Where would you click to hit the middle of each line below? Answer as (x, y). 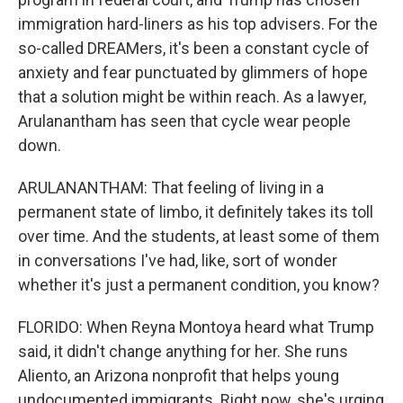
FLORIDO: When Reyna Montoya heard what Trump (196, 327)
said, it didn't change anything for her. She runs (183, 351)
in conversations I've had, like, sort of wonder (178, 260)
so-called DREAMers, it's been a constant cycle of (194, 48)
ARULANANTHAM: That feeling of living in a (171, 188)
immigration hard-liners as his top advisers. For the (198, 24)
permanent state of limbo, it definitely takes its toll (196, 212)
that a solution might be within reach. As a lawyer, (192, 97)
